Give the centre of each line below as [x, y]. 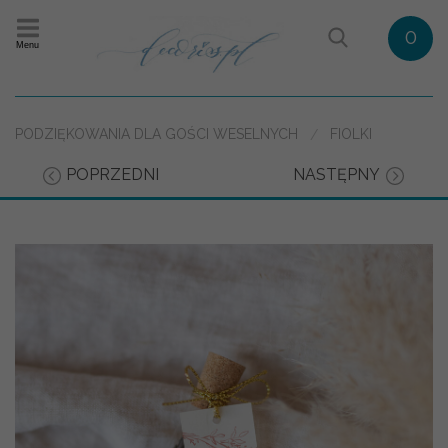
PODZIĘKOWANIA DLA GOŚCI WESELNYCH [156, 134]
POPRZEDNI [112, 175]
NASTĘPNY [336, 175]
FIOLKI [351, 134]
